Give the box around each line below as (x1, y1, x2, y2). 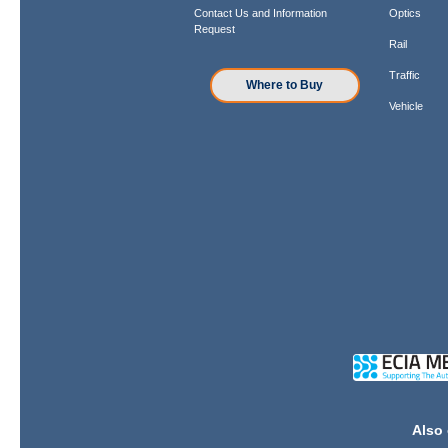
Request (193, 22, 235, 35)
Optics (389, 6, 422, 19)
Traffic (389, 68, 421, 81)
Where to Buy (246, 78, 324, 93)
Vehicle (389, 99, 424, 112)
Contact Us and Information (193, 6, 327, 19)
